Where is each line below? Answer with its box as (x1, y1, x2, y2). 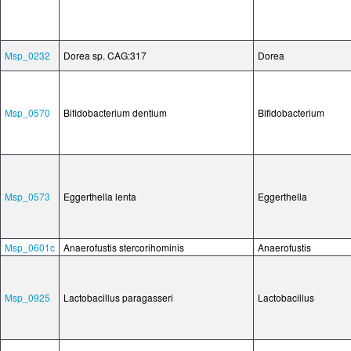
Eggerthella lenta (63, 190, 136, 203)
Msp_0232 (5, 49, 50, 62)
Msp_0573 (5, 190, 50, 203)
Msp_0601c (5, 241, 55, 254)
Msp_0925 (5, 291, 50, 304)
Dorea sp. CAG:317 (63, 49, 147, 62)
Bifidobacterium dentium (63, 106, 167, 119)
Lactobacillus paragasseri (63, 291, 173, 304)
